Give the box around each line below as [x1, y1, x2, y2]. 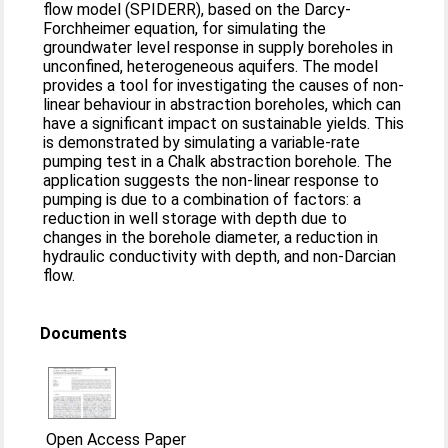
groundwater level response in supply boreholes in [43, 38, 394, 57]
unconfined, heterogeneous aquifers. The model [43, 57, 379, 76]
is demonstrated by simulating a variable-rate [43, 133, 361, 152]
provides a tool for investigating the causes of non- [43, 76, 405, 95]
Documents [40, 324, 128, 343]
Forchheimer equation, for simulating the [43, 19, 327, 38]
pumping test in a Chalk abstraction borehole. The [43, 152, 393, 171]
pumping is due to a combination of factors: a [43, 190, 362, 209]
